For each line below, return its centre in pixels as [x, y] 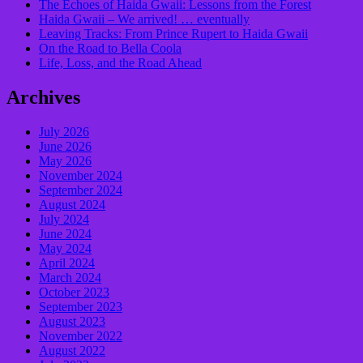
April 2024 [67, 263]
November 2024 [81, 175]
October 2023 [74, 292]
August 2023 [72, 321]
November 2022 [81, 335]
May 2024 [65, 248]
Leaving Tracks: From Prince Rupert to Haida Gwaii [173, 33]
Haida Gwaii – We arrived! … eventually [144, 19]
